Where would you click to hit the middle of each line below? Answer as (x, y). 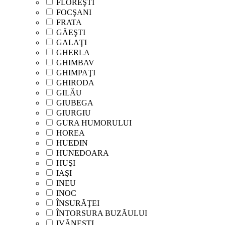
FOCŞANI (74, 12)
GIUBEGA (75, 102)
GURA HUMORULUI (94, 123)
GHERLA (73, 52)
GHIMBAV (75, 62)
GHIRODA (75, 82)
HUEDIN (72, 143)
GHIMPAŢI (76, 72)
